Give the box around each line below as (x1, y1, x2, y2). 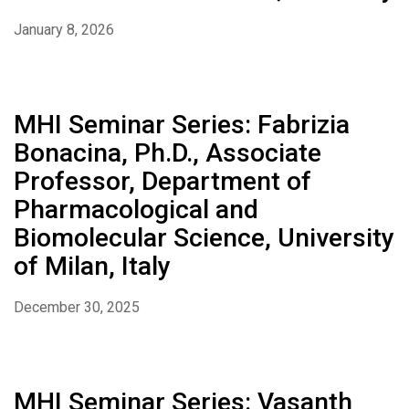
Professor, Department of (14, 166, 311, 197)
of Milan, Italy (14, 251, 171, 282)
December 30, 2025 (14, 299, 140, 317)
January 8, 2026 (14, 21, 114, 39)
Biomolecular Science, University (14, 223, 394, 254)
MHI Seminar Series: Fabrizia (14, 110, 350, 141)
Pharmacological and (14, 194, 258, 225)
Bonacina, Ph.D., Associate (14, 138, 321, 169)
